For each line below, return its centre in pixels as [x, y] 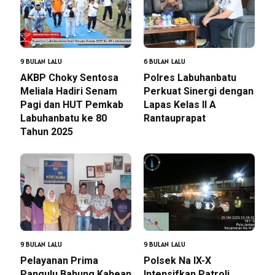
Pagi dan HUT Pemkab [72, 105]
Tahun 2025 [47, 132]
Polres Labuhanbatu [190, 78]
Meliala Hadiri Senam [69, 91]
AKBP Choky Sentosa [69, 78]
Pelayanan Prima [59, 261]
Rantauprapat [175, 118]
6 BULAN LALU [165, 62]
